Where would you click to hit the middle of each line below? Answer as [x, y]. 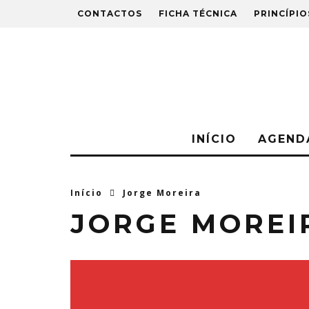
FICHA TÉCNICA [198, 13]
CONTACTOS [110, 13]
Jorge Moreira [162, 193]
